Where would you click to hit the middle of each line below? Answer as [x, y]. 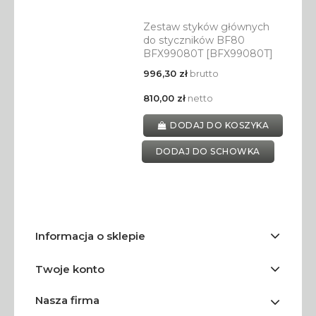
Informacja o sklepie [90, 236]
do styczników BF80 [194, 41]
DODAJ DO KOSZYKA [220, 126]
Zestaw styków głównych [206, 27]
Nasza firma [67, 300]
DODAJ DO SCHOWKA [208, 152]
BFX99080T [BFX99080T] [208, 54]
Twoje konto [70, 269]
